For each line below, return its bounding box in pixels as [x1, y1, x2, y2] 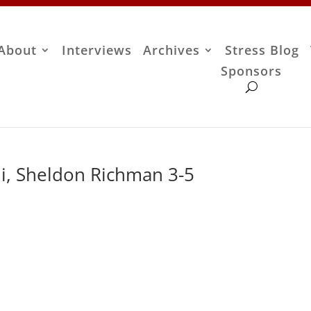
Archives [143, 42, 201, 59]
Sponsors [221, 62, 283, 80]
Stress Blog [225, 42, 300, 59]
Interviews [62, 42, 133, 59]
